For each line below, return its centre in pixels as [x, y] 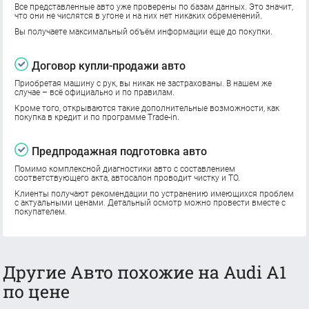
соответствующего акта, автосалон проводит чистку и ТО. [128, 178]
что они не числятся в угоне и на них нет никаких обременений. [139, 16]
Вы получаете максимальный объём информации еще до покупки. [144, 31]
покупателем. [41, 211]
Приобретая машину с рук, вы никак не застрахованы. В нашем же [143, 83]
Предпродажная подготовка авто [120, 151]
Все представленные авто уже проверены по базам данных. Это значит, [154, 7]
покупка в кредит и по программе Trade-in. [97, 117]
